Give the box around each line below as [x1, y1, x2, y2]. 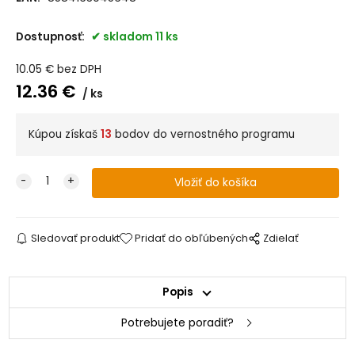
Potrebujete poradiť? [121, 315, 234, 331]
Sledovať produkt [30, 231, 120, 246]
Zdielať [263, 231, 300, 246]
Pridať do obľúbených [135, 231, 249, 246]
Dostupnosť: [15, 29, 87, 45]
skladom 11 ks [102, 29, 178, 45]
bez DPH [56, 62, 101, 78]
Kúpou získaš [28, 127, 101, 143]
